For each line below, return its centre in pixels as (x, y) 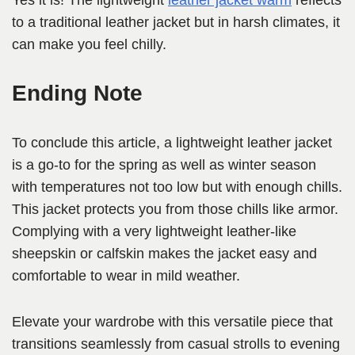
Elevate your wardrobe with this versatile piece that (172, 322)
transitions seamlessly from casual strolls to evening (176, 344)
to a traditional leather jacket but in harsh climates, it (176, 23)
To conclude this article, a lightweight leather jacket (172, 143)
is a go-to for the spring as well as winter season (164, 165)
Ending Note (77, 94)
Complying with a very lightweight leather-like (154, 232)
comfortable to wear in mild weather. (126, 276)
